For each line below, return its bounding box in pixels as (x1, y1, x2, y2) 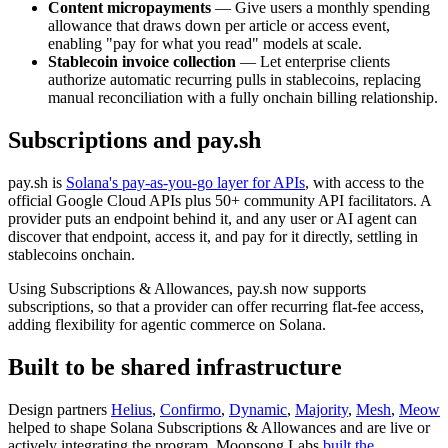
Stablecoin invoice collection (48, 53, 236, 71)
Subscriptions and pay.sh (8, 127, 261, 154)
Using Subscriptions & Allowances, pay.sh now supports (8, 280, 366, 298)
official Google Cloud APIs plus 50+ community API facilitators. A (8, 192, 431, 210)
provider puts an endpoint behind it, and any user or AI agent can (8, 210, 417, 228)
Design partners (8, 401, 111, 419)
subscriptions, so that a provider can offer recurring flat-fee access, (8, 298, 424, 316)
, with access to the (305, 174, 424, 192)
